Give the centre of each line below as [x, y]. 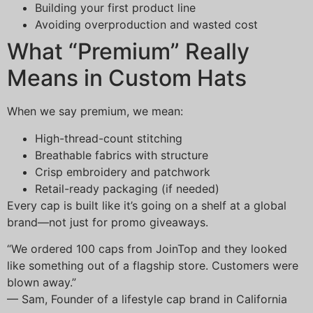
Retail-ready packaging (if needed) [127, 188]
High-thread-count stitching [109, 138]
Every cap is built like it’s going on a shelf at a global [147, 205]
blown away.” [42, 283]
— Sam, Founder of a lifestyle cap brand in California [147, 299]
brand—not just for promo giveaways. [108, 222]
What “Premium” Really [128, 52]
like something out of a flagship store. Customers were [153, 266]
